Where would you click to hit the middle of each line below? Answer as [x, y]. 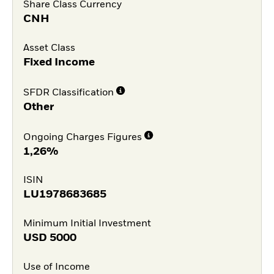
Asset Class [49, 49]
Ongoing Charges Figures [82, 137]
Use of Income [56, 267]
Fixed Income [59, 63]
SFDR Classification [68, 93]
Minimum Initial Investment [87, 224]
